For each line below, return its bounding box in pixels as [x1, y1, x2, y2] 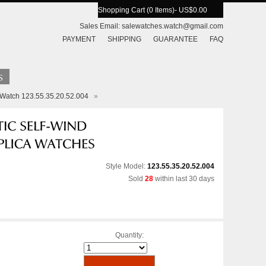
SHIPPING [107, 35, 141, 43]
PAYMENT [62, 35, 96, 43]
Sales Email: [80, 22, 122, 30]
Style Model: [106, 162, 147, 170]
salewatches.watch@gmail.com [122, 22, 223, 30]
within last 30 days [153, 175, 214, 183]
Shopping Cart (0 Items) [98, 6, 175, 14]
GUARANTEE [153, 35, 198, 43]
